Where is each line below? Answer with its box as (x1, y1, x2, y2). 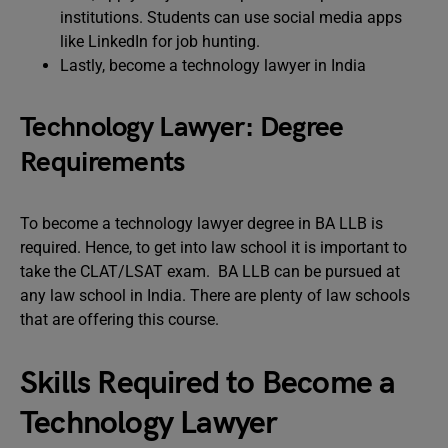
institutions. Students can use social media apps (60, 8, 402, 27)
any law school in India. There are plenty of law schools (20, 286, 410, 305)
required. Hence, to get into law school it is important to (20, 238, 407, 257)
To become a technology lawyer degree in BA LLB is (20, 214, 383, 233)
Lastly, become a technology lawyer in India (60, 56, 366, 75)
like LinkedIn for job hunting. (60, 32, 260, 51)
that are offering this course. (20, 310, 223, 329)
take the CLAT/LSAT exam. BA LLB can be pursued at (20, 262, 400, 281)
